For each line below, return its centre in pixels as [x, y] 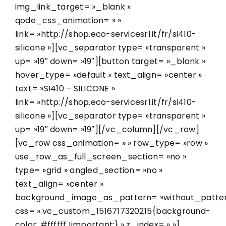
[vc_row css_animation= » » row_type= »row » [112, 143]
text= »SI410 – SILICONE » [65, 88]
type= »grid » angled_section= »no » [89, 170]
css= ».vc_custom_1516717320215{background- [113, 211]
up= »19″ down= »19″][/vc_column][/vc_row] [107, 129]
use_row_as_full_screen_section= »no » [101, 156]
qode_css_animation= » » [68, 20]
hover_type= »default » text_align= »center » [109, 75]
